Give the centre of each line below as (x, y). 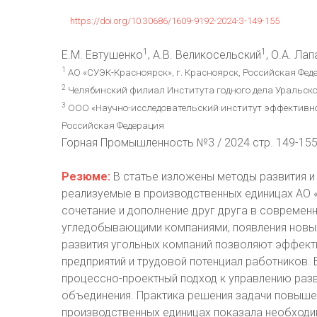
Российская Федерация (113, 126)
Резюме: (86, 177)
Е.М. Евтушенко (102, 55)
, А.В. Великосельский (204, 55)
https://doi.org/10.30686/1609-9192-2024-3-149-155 (175, 21)
